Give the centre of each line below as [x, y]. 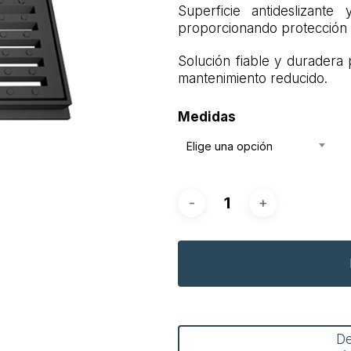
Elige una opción [230, 146]
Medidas [207, 116]
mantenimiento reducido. [253, 78]
